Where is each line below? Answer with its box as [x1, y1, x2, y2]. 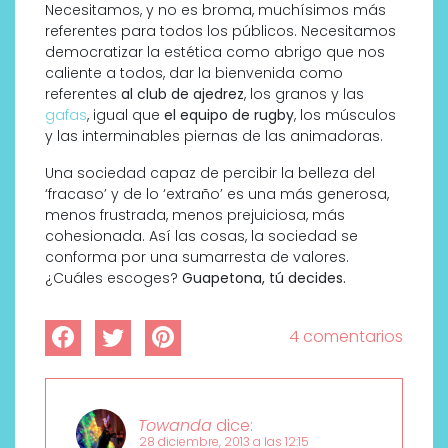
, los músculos [294, 105, 396, 126]
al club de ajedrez [121, 84, 244, 105]
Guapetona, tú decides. [182, 268, 350, 289]
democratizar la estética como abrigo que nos [45, 42, 385, 63]
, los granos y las [244, 84, 364, 105]
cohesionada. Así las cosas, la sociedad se [45, 226, 358, 247]
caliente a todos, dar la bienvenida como [45, 63, 343, 84]
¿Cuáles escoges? [45, 268, 182, 289]
